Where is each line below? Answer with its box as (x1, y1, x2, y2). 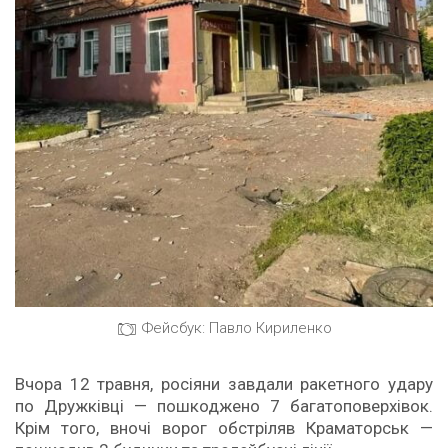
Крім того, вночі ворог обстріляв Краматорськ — (15, 418, 433, 438)
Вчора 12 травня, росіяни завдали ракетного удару (15, 374, 433, 394)
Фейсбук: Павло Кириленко (141, 319, 332, 338)
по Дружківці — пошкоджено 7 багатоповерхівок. (15, 396, 433, 416)
